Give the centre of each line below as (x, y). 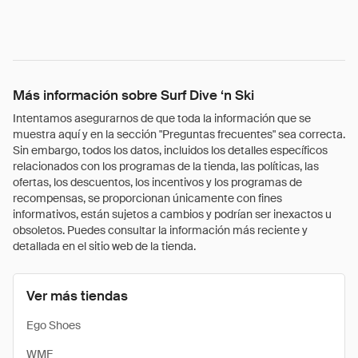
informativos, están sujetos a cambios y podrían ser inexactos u (172, 214)
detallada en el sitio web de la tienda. (104, 246)
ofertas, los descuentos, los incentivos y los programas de (157, 182)
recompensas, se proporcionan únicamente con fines (147, 198)
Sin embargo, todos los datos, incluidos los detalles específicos (170, 150)
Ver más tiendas (77, 296)
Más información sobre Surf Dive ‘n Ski (133, 95)
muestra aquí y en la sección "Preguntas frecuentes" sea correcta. (179, 134)
